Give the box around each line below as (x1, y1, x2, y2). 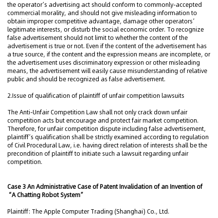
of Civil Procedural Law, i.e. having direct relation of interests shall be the (7, 141, 207, 149)
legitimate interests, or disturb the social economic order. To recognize (7, 25, 204, 34)
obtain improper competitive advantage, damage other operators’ (7, 17, 195, 25)
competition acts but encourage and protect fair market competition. (7, 116, 199, 125)
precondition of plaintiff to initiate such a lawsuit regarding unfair (7, 149, 188, 158)
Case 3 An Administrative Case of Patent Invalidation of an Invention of (7, 182, 202, 191)
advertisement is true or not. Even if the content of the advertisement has (7, 42, 207, 50)
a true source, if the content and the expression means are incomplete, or (7, 50, 210, 58)
